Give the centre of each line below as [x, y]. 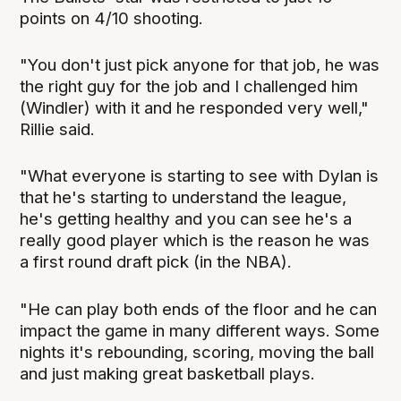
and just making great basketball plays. [168, 373]
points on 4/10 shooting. [112, 19]
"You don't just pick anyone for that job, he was [200, 65]
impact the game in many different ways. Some [200, 330]
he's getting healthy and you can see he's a [186, 219]
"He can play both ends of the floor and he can [199, 309]
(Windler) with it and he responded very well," [195, 108]
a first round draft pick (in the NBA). [156, 262]
